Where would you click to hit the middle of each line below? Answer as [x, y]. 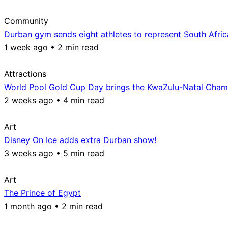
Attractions [25, 74]
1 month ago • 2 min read [53, 206]
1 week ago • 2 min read [51, 47]
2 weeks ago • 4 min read [54, 100]
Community [26, 21]
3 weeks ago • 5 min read [54, 153]
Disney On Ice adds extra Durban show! [80, 140]
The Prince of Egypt [42, 193]
